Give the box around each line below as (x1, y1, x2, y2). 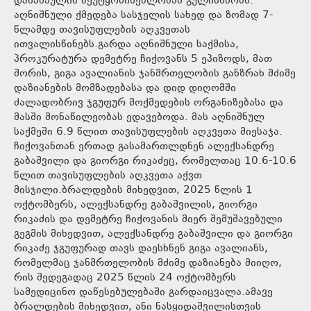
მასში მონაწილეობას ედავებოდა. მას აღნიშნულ (14, 109, 264, 126)
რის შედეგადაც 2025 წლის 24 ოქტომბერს (14, 269, 236, 286)
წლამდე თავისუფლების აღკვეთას (14, 22, 190, 38)
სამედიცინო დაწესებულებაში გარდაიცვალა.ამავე (14, 284, 273, 301)
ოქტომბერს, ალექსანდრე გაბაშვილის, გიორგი (14, 196, 258, 213)
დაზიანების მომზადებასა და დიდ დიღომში (14, 80, 236, 96)
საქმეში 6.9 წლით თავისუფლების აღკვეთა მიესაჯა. (14, 124, 283, 140)
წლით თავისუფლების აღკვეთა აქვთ (14, 167, 202, 184)
